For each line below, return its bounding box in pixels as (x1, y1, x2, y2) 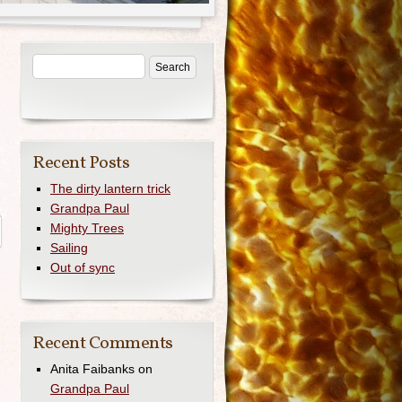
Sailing (50, 240, 88, 255)
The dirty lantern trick (50, 181, 170, 196)
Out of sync (50, 260, 115, 275)
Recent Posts (32, 151, 129, 176)
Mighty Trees (50, 221, 124, 235)
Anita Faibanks (50, 362, 135, 376)
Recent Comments (32, 331, 173, 356)
